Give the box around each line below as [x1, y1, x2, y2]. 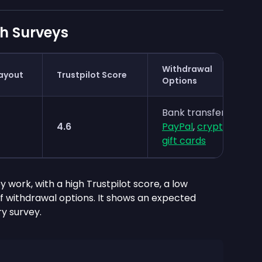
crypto [197, 120, 229, 133]
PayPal [162, 120, 193, 133]
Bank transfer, [162, 106, 227, 119]
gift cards [162, 134, 206, 147]
